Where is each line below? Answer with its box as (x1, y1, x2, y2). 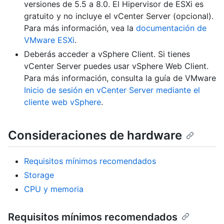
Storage (24, 170, 54, 180)
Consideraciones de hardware (8, 128, 182, 143)
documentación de (136, 23, 206, 33)
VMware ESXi (24, 35, 74, 45)
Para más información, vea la (24, 23, 136, 33)
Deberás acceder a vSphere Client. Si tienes (24, 49, 190, 59)
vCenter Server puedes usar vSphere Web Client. (24, 61, 208, 71)
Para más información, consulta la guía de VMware (24, 73, 216, 83)
